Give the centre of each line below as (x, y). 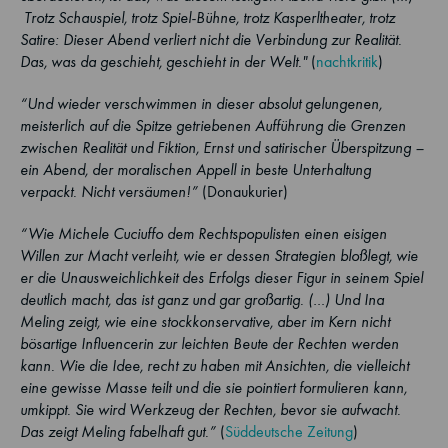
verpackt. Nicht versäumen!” (109, 191)
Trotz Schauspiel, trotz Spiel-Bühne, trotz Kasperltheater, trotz (207, 17)
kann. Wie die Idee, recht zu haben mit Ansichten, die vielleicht (214, 365)
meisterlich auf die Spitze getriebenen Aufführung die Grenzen (213, 125)
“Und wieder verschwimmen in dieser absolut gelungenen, (201, 103)
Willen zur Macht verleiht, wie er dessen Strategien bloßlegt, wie (219, 255)
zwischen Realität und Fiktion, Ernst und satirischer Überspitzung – (222, 147)
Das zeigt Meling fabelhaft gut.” (118, 431)
